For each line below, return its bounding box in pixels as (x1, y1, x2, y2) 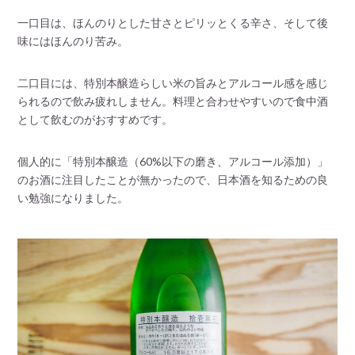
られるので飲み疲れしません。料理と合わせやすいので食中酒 (17, 94, 329, 108)
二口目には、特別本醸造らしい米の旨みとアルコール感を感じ (17, 75, 329, 90)
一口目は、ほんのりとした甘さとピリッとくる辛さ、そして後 (17, 15, 329, 29)
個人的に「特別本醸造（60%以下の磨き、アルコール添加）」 (17, 154, 329, 168)
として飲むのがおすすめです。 (17, 112, 174, 126)
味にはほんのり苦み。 (17, 33, 129, 48)
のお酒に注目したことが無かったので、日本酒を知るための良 (17, 172, 329, 186)
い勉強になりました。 (17, 190, 129, 204)
